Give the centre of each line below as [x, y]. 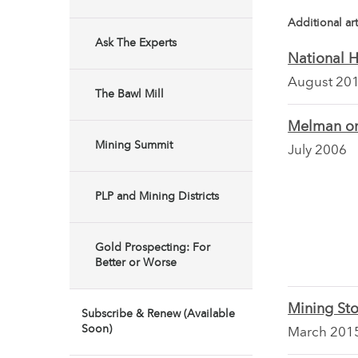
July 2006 [318, 151]
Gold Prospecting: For [153, 248]
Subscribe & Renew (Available [158, 314]
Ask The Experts [136, 43]
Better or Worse [136, 263]
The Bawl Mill [129, 94]
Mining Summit [134, 145]
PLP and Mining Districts [157, 197]
